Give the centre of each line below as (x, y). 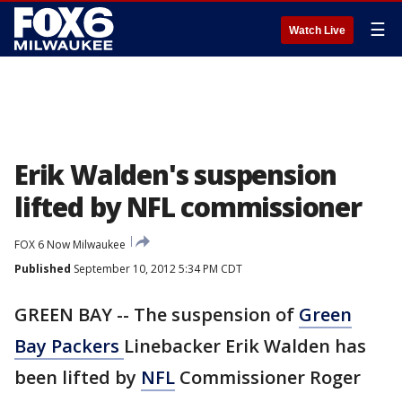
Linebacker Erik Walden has (245, 346)
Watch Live (317, 31)
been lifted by (78, 377)
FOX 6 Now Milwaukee (70, 245)
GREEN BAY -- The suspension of (157, 315)
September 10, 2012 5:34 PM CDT (157, 269)
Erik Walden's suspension (176, 175)
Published (43, 269)
